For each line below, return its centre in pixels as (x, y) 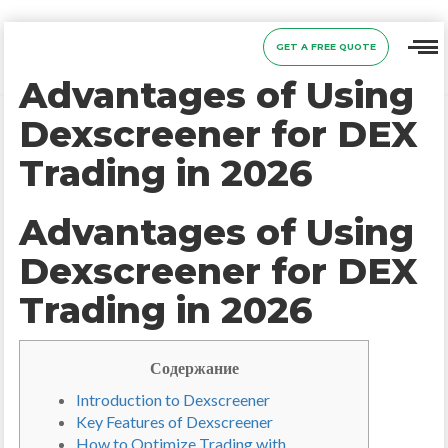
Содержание (194, 367)
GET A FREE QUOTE (325, 46)
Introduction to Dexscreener (173, 399)
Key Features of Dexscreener (175, 421)
